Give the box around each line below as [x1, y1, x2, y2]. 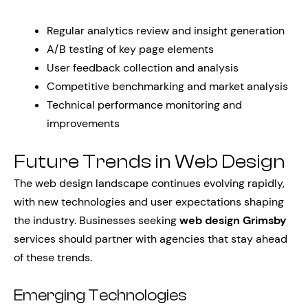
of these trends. [14, 250, 92, 265]
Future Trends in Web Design [14, 151, 285, 173]
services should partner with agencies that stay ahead [14, 232, 287, 246]
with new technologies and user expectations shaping [14, 195, 284, 209]
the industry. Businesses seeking [14, 213, 179, 228]
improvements [47, 116, 120, 131]
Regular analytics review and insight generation [47, 23, 285, 38]
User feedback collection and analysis [47, 60, 239, 75]
